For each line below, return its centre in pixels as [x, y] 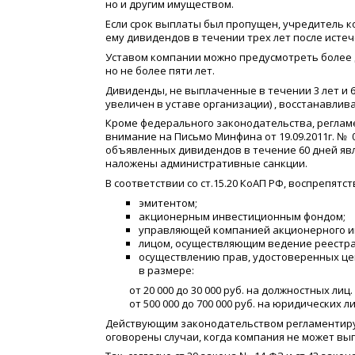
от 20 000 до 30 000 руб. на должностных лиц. [241, 290]
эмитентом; [168, 202]
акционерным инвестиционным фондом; [242, 216]
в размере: [166, 270]
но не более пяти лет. [160, 70]
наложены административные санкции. [206, 164]
